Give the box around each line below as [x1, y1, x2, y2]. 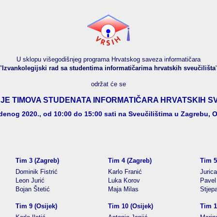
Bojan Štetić [15, 186, 50, 193]
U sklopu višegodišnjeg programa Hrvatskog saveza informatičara [16, 56, 201, 63]
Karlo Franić [108, 168, 142, 175]
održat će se [91, 80, 126, 88]
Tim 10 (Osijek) [108, 202, 153, 210]
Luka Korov [108, 177, 140, 184]
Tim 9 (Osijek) [15, 202, 57, 210]
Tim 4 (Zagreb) [108, 157, 152, 164]
